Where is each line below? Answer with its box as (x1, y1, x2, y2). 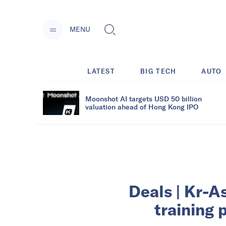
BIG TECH (140, 67, 177, 75)
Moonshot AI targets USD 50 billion (85, 94, 202, 103)
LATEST (87, 67, 116, 75)
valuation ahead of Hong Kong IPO (85, 102, 198, 111)
